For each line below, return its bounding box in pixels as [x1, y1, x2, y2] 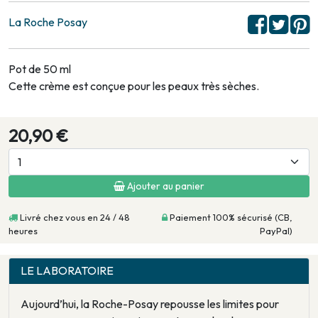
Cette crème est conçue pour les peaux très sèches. [9, 79, 259, 94]
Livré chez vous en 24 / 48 [18, 212, 130, 224]
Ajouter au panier [125, 180, 204, 193]
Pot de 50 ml [9, 62, 71, 77]
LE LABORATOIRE [21, 263, 114, 278]
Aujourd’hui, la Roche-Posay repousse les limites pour [21, 297, 279, 312]
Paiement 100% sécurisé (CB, [168, 212, 292, 224]
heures [9, 225, 38, 237]
